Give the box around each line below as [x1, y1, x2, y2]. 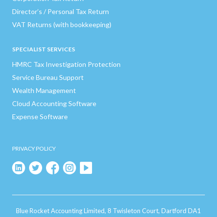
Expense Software [12, 112, 68, 121]
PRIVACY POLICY [12, 144, 56, 152]
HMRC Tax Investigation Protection [12, 60, 121, 68]
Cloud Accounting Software [12, 99, 96, 108]
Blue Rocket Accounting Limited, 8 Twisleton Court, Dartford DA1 [16, 207, 201, 215]
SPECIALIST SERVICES [12, 45, 75, 53]
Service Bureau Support [12, 73, 84, 81]
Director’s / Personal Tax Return [12, 7, 109, 15]
